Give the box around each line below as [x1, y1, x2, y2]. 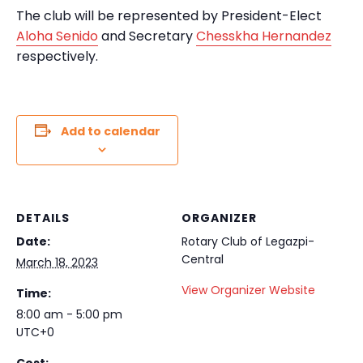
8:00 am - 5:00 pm [16, 305, 122, 322]
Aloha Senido [16, 26, 98, 45]
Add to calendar [60, 122, 160, 139]
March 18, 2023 [16, 254, 98, 271]
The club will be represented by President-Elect [16, 6, 322, 25]
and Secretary [98, 26, 196, 45]
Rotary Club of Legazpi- [181, 233, 314, 250]
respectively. [16, 46, 98, 66]
